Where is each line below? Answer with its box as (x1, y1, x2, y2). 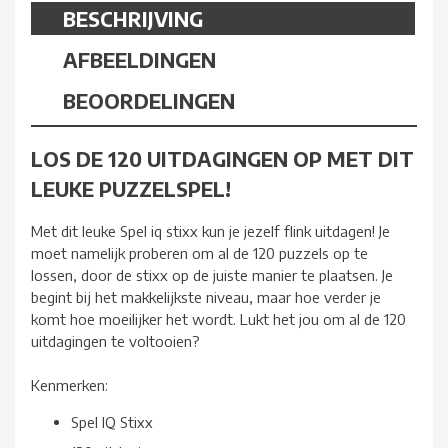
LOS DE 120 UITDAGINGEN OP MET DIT (31, 145, 414, 171)
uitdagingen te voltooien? (31, 332, 200, 351)
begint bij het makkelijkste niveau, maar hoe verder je (31, 288, 381, 307)
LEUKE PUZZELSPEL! (31, 175, 231, 201)
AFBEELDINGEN (63, 47, 216, 73)
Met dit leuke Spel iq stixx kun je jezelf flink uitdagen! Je (31, 222, 390, 241)
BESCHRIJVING (63, 6, 203, 32)
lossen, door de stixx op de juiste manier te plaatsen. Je (31, 266, 393, 285)
